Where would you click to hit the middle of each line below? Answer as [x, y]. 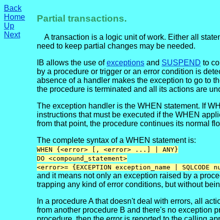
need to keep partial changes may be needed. [116, 46]
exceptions [125, 63]
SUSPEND [181, 63]
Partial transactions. [82, 18]
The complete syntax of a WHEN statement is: [116, 140]
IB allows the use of [72, 63]
